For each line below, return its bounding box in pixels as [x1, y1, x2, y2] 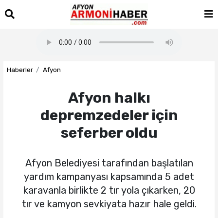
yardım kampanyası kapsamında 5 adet [24, 170, 194, 182]
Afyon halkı [68, 89, 150, 107]
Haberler [6, 65, 33, 73]
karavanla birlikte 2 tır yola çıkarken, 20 [23, 184, 195, 196]
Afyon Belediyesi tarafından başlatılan [25, 157, 193, 169]
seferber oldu [60, 124, 158, 142]
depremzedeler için [40, 106, 178, 124]
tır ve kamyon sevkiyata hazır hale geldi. [21, 198, 197, 210]
